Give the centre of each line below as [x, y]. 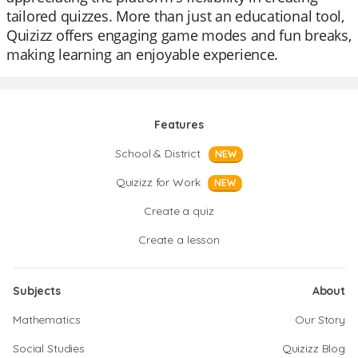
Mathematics [47, 320]
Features [179, 125]
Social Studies [49, 348]
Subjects [37, 291]
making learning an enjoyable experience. [143, 54]
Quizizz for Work [158, 182]
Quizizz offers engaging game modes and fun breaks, [179, 35]
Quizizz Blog [313, 348]
